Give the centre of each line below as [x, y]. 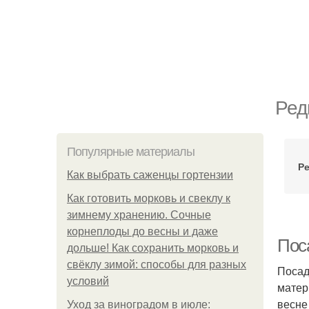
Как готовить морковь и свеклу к [149, 198]
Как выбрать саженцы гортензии [150, 175]
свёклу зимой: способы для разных [157, 265]
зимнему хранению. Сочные [139, 215]
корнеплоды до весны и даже [142, 231]
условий [88, 281]
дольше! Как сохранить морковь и [153, 248]
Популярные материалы [131, 152]
